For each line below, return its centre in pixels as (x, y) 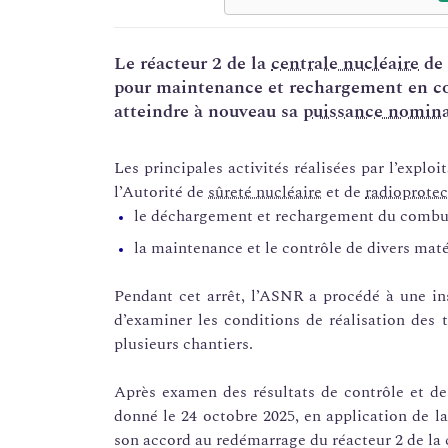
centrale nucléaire (345, 64)
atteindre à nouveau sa (208, 112)
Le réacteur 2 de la (192, 64)
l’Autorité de (161, 192)
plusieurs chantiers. (183, 344)
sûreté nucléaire (265, 192)
